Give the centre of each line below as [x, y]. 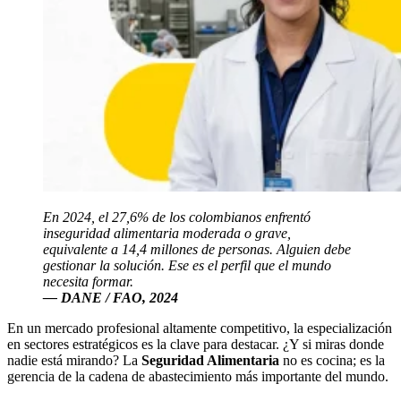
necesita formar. [88, 281]
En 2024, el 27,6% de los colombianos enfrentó [177, 217]
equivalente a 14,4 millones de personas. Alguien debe [197, 249]
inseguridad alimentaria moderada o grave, [167, 233]
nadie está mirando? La [74, 360]
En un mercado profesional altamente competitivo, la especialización [200, 328]
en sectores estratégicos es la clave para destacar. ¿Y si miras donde [196, 344]
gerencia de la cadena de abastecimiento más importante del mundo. [198, 376]
